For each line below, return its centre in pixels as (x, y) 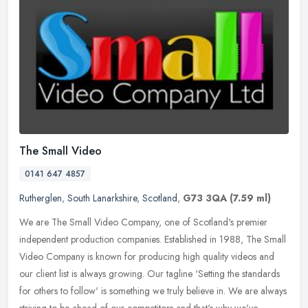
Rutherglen (41, 198)
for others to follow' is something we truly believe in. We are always (153, 290)
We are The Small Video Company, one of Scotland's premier (143, 222)
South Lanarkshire (102, 198)
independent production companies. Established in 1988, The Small (153, 239)
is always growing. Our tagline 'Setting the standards (176, 273)
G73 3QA (205, 198)
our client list (44, 273)
